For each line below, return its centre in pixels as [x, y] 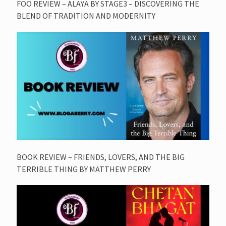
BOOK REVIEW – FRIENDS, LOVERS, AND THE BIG [101, 157]
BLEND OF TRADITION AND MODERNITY [86, 15]
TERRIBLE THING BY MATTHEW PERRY [84, 169]
